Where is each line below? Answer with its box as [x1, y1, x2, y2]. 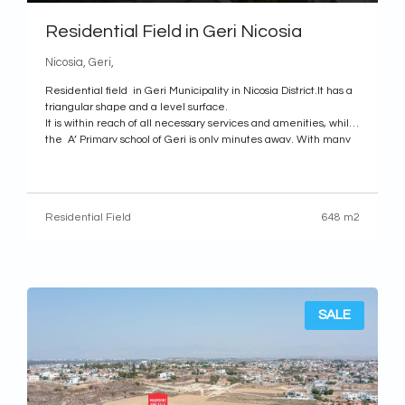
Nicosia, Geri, [45, 56, 114, 69]
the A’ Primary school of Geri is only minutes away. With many [45, 134, 351, 146]
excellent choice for [45, 166, 144, 178]
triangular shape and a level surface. [45, 101, 228, 113]
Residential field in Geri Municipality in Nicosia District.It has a [45, 85, 353, 97]
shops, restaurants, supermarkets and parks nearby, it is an [45, 150, 334, 162]
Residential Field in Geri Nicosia [45, 23, 302, 41]
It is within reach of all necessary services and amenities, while [45, 118, 356, 129]
